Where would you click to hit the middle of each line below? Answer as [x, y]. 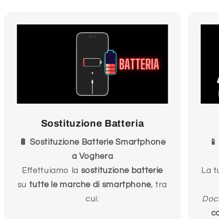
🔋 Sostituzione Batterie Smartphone [92, 142]
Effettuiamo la [52, 171]
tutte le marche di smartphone [90, 185]
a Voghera [92, 157]
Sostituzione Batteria [92, 123]
